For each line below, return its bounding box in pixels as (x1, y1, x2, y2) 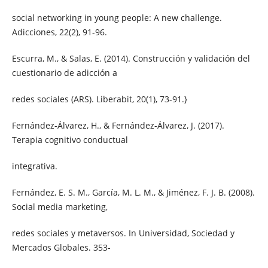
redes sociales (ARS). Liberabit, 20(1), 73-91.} (11, 93, 187, 105)
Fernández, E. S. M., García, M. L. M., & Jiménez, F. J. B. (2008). (11, 186, 255, 198)
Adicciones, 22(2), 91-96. (11, 26, 107, 38)
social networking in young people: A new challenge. (11, 11, 222, 23)
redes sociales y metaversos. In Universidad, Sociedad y (11, 227, 234, 239)
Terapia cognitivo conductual (11, 133, 128, 145)
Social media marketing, (11, 200, 108, 212)
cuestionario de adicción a (11, 66, 117, 78)
